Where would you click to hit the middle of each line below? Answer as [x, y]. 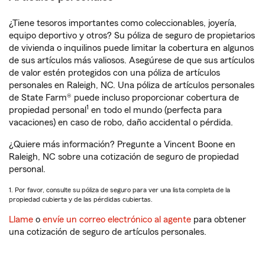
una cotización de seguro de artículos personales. [108, 232]
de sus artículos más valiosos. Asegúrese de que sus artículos [132, 60]
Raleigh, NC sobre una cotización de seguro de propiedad [124, 157]
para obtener [219, 219]
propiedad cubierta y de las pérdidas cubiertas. [81, 199]
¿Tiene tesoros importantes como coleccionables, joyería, [123, 23]
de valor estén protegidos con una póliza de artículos [114, 73]
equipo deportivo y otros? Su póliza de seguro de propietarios [132, 35]
